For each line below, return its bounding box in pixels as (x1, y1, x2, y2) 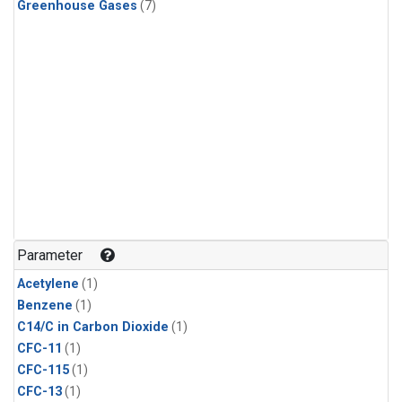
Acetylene (17, 275, 79, 292)
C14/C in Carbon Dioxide (17, 319, 169, 335)
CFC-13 (17, 383, 62, 399)
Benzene (17, 297, 73, 313)
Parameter (17, 246, 83, 264)
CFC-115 (17, 362, 69, 378)
